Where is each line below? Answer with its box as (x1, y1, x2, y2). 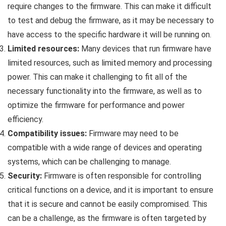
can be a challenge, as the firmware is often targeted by (8, 213, 206, 223)
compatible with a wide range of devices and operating (8, 142, 202, 152)
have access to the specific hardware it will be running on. (8, 29, 211, 39)
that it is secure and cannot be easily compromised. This (8, 199, 207, 209)
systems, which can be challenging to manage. (8, 156, 171, 166)
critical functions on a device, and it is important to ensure (8, 185, 213, 195)
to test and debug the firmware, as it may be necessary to (8, 15, 214, 25)
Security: (8, 171, 42, 181)
